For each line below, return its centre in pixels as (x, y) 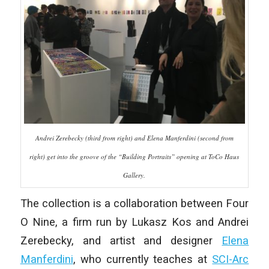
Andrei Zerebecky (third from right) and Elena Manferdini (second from (134, 138)
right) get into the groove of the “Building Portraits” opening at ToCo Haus (134, 156)
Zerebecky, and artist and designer (121, 240)
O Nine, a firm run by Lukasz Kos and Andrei (134, 222)
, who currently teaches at (143, 259)
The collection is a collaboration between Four (134, 203)
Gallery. (134, 175)
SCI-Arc (231, 259)
